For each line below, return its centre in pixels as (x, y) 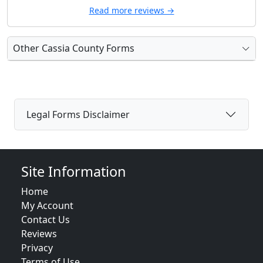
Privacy (37, 248)
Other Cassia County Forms (74, 48)
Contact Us (45, 220)
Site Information (74, 171)
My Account (47, 205)
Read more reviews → (131, 10)
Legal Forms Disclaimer (78, 114)
